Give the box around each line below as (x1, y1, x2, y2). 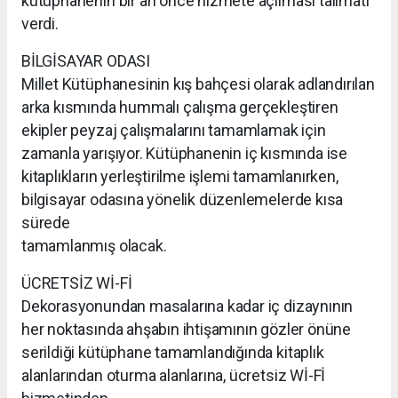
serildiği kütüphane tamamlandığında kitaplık (21, 343, 324, 362)
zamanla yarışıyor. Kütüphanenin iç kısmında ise (21, 144, 347, 163)
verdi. (21, 14, 59, 34)
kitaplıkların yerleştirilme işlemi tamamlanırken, (21, 167, 338, 187)
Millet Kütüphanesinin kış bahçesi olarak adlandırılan (21, 75, 375, 94)
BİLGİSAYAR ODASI (21, 52, 150, 71)
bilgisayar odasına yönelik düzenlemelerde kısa (21, 190, 344, 210)
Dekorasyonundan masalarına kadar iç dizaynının (21, 297, 354, 316)
